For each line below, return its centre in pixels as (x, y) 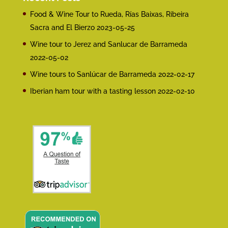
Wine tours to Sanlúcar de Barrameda (93, 75)
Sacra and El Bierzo (62, 28)
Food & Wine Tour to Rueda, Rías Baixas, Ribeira (109, 15)
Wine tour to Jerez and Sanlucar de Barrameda (108, 45)
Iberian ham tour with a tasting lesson (93, 91)
